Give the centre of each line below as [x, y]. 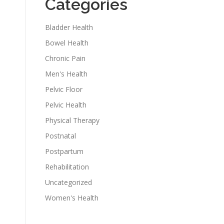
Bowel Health [67, 42]
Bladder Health [69, 27]
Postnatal [60, 135]
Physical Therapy [72, 120]
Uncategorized [68, 182]
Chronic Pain [65, 58]
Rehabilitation [67, 166]
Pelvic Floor [64, 89]
